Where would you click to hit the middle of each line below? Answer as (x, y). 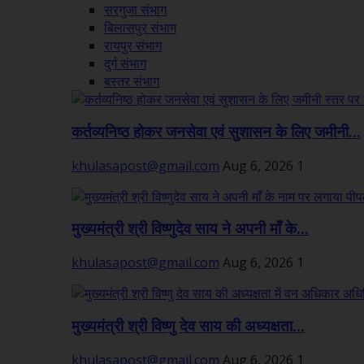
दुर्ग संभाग (125, 64)
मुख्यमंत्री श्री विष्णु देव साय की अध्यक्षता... (188, 326)
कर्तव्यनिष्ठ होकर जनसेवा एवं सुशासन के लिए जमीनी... (216, 132)
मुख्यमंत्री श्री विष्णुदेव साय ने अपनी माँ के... (190, 230)
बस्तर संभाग (132, 82)
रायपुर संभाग (133, 46)
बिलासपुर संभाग (140, 28)
